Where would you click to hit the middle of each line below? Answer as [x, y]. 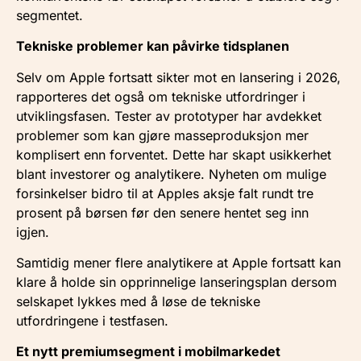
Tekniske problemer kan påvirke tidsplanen [153, 46]
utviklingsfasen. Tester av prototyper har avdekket [169, 116]
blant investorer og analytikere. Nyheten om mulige [171, 174]
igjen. [33, 232]
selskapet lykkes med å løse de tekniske [138, 301]
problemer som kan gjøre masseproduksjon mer [162, 135]
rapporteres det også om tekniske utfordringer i [161, 96]
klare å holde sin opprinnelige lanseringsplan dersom [176, 282]
